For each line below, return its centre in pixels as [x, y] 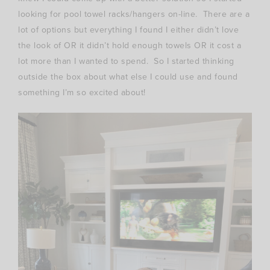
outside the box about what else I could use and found [128, 77]
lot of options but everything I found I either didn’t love [128, 30]
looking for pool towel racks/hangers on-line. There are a [134, 14]
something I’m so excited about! [82, 92]
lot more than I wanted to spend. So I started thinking [126, 61]
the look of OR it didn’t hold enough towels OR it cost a [130, 45]
